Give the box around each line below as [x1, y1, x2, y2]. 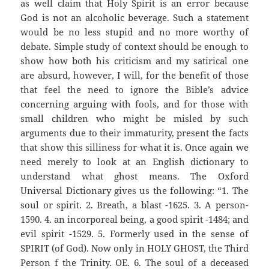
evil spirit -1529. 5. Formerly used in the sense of [20, 228, 249, 240]
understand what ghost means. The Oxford [20, 170, 249, 183]
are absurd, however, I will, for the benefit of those [20, 69, 249, 82]
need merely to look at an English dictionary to [20, 156, 249, 168]
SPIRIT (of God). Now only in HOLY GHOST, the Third [20, 242, 249, 255]
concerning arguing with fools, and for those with [20, 98, 249, 110]
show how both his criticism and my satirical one [20, 55, 249, 67]
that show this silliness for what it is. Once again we [20, 141, 249, 154]
